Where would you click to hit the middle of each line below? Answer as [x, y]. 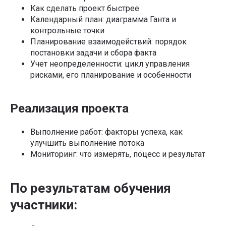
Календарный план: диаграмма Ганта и [103, 19]
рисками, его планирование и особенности [111, 75]
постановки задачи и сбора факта [93, 52]
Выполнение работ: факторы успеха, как [106, 132]
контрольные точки [67, 30]
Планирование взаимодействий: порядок [108, 41]
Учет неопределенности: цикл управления [110, 64]
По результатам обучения [91, 188]
